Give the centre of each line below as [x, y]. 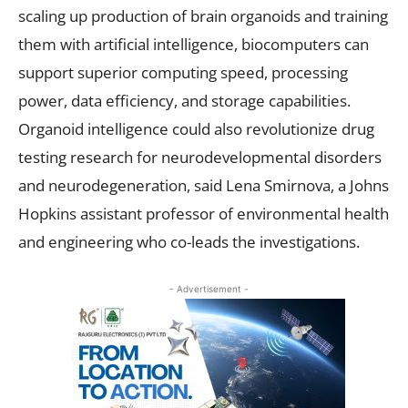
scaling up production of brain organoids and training [203, 15]
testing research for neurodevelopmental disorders [200, 157]
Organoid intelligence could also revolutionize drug [196, 128]
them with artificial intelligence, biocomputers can [194, 44]
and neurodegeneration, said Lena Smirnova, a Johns [204, 185]
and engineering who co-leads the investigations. [189, 241]
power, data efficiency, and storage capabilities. [184, 100]
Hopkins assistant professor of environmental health [204, 213]
